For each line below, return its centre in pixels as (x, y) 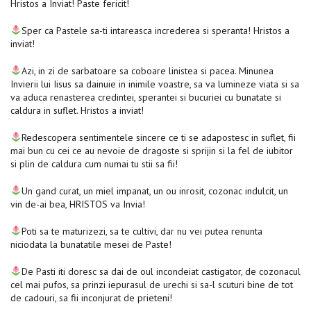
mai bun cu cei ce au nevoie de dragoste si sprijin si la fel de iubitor (152, 150)
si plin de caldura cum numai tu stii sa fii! (95, 163)
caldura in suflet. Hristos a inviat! (78, 110)
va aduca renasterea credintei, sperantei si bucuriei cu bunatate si (146, 97)
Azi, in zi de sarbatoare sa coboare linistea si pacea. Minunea (147, 70)
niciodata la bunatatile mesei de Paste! (92, 244)
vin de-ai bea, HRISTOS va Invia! (79, 204)
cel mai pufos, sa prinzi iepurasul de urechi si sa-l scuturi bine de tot (152, 284)
